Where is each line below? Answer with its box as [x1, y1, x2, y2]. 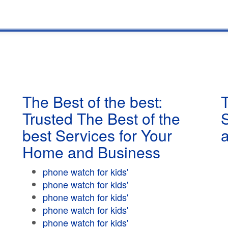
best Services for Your [22, 124, 172, 146]
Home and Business [22, 141, 160, 163]
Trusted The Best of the [22, 107, 180, 129]
